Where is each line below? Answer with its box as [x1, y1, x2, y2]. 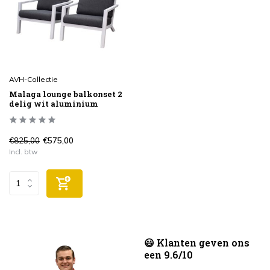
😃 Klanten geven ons [144, 236, 250, 250]
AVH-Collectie [9, 74, 58, 84]
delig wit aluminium [9, 98, 98, 109]
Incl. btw [9, 146, 37, 156]
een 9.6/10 [144, 248, 193, 262]
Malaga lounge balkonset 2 [9, 88, 122, 99]
